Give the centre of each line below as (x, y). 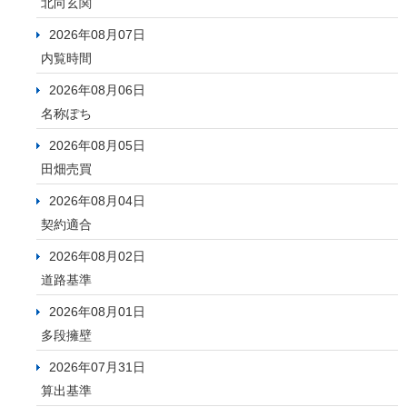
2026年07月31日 (97, 367)
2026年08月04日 (97, 201)
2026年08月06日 (97, 90)
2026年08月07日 (97, 35)
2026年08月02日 (97, 257)
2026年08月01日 (97, 312)
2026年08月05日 (97, 146)
